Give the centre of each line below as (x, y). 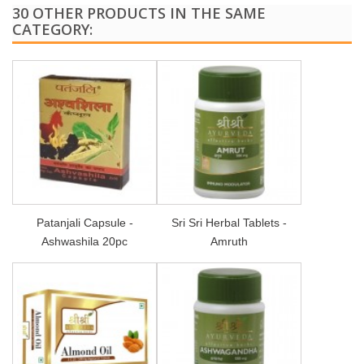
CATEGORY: (52, 29)
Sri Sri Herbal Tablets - (229, 222)
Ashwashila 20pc (84, 241)
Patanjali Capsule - (84, 222)
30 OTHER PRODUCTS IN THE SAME (139, 13)
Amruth (229, 241)
